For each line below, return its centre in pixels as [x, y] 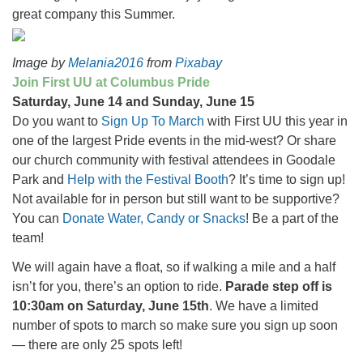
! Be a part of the [292, 218]
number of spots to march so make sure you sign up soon [175, 325]
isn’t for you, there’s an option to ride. [119, 286]
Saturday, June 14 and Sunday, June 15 [133, 102]
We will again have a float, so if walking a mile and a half [174, 267]
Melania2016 [106, 63]
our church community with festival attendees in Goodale [174, 160]
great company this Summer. [94, 14]
